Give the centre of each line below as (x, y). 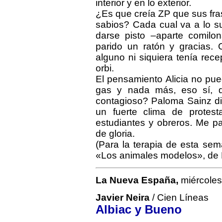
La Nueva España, (137, 180)
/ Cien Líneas (179, 197)
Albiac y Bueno (139, 210)
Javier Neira (123, 197)
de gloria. (115, 134)
